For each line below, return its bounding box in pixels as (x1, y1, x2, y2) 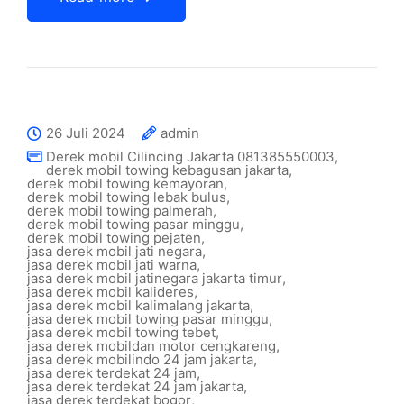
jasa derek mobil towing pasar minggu (27, 310, 269, 327)
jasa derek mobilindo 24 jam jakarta (27, 351, 253, 368)
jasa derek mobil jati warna (27, 256, 197, 273)
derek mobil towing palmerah (27, 202, 213, 219)
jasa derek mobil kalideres (27, 283, 194, 300)
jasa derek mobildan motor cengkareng (27, 337, 276, 354)
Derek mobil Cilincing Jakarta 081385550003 (46, 148, 335, 165)
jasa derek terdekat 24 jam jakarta (27, 378, 243, 395)
